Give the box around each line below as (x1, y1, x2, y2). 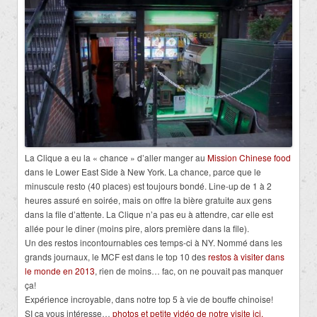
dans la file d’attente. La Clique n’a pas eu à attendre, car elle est (25, 208, 273, 221)
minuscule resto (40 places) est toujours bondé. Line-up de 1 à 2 (25, 180, 272, 192)
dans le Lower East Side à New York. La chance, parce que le (25, 166, 261, 178)
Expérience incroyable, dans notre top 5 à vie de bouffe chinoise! (25, 293, 273, 306)
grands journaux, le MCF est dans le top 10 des (25, 250, 208, 263)
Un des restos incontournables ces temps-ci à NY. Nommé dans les (25, 236, 282, 249)
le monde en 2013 (25, 265, 95, 277)
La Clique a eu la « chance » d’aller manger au (25, 151, 207, 164)
